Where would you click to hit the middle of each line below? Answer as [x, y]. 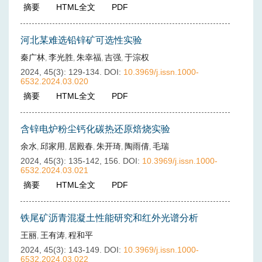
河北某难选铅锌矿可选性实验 [81, 40]
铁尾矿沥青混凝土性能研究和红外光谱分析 [109, 218]
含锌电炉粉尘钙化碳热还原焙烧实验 [95, 129]
